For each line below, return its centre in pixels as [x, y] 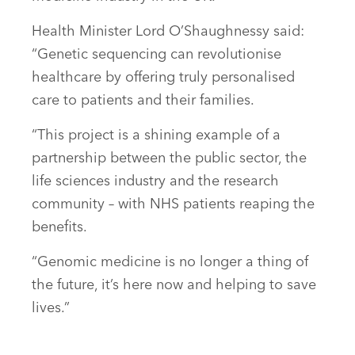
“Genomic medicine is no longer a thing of [170, 263]
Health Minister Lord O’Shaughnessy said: [168, 32]
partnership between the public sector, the [169, 159]
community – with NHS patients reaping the [173, 205]
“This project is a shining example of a [156, 136]
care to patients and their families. [143, 101]
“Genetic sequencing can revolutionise [157, 55]
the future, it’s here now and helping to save [174, 286]
